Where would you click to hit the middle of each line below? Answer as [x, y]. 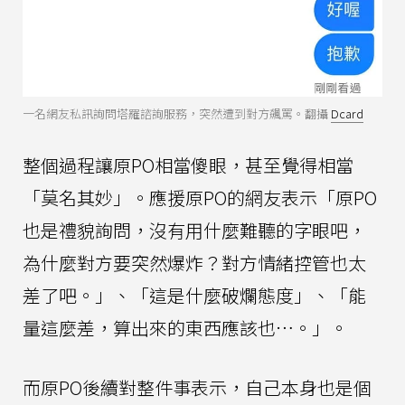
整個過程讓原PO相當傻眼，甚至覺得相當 [188, 165]
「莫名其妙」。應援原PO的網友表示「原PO [200, 198]
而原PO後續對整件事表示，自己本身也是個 [197, 388]
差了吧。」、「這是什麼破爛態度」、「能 [194, 296]
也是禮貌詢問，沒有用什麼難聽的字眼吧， [194, 231]
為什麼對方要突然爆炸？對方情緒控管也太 [194, 263]
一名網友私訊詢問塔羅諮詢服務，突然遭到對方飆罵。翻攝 [175, 114]
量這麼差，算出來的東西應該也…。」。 [185, 328]
